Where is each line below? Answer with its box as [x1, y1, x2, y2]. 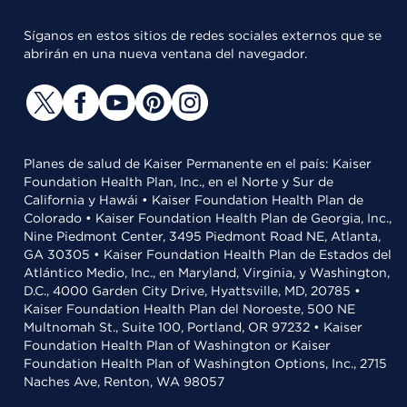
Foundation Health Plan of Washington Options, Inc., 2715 [24, 356, 387, 371]
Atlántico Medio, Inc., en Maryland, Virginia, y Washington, [24, 265, 390, 280]
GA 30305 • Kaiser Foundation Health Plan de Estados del [24, 247, 392, 262]
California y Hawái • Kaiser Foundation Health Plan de [24, 193, 363, 207]
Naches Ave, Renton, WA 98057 [24, 374, 224, 389]
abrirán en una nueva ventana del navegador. [24, 46, 307, 61]
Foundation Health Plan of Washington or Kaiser [24, 338, 331, 352]
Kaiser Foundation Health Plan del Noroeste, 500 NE [24, 302, 355, 316]
